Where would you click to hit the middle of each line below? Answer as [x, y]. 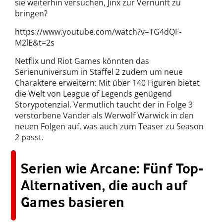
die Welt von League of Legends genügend [93, 94]
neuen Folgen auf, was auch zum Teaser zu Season [109, 127]
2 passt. [29, 138]
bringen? [31, 14]
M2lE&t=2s [35, 43]
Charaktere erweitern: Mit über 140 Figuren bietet [107, 83]
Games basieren [73, 202]
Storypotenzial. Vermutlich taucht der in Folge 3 [104, 105]
